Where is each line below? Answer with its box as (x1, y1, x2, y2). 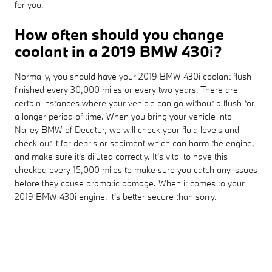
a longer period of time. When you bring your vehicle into (15, 110, 232, 122)
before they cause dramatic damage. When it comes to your (15, 177, 245, 189)
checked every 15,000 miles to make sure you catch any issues (15, 163, 257, 175)
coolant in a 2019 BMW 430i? (15, 41, 222, 61)
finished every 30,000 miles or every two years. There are (15, 83, 238, 95)
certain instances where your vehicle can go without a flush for (15, 97, 254, 109)
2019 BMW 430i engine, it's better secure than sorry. (15, 190, 217, 202)
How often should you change (15, 24, 224, 44)
